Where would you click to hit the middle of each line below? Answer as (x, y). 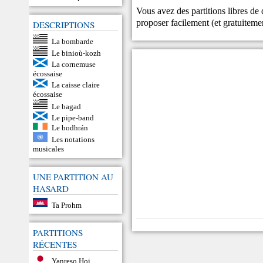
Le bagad (66, 106)
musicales (48, 149)
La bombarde (72, 41)
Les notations (73, 139)
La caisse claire (75, 85)
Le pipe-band (73, 117)
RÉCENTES (55, 245)
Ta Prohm (66, 205)
